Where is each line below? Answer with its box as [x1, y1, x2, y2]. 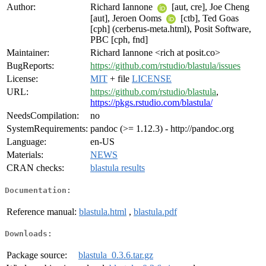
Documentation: [5, 185, 71, 195]
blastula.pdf [134, 206, 177, 217]
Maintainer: [7, 47, 49, 58]
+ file [107, 74, 132, 84]
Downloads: [5, 229, 52, 239]
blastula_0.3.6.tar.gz [78, 250, 153, 261]
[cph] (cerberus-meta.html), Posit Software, [90, 23, 251, 34]
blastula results [90, 163, 145, 173]
